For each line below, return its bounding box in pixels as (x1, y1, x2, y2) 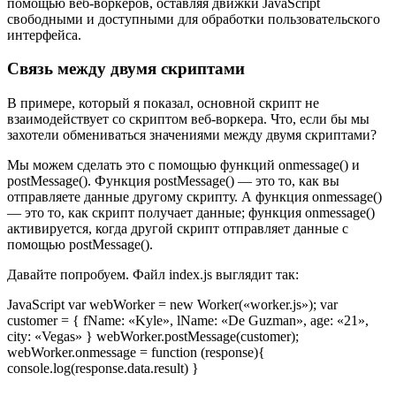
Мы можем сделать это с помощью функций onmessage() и (7, 157, 360, 173)
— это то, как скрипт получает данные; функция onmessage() (7, 205, 375, 221)
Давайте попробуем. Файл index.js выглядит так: (7, 267, 299, 283)
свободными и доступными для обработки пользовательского (7, 11, 380, 27)
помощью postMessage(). (7, 237, 153, 253)
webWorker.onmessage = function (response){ (7, 345, 265, 361)
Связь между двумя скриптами (7, 59, 245, 79)
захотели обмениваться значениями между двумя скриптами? (7, 127, 377, 143)
